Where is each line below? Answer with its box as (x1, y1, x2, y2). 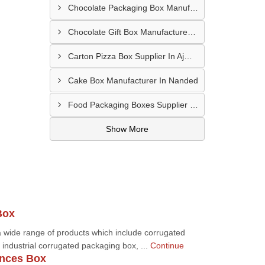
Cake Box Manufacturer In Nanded (67, 76, 198, 85)
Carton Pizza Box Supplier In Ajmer (183, 51, 192, 61)
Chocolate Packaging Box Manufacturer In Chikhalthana (189, 3, 198, 12)
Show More (105, 124, 148, 134)
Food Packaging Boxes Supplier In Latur (189, 100, 198, 109)
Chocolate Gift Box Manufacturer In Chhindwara (187, 27, 196, 37)
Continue (150, 241, 184, 250)
